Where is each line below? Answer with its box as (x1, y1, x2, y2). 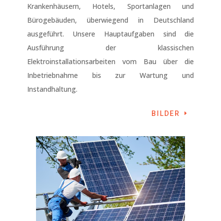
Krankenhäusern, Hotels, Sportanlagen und (27, 1, 194, 11)
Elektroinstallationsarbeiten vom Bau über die (27, 57, 194, 67)
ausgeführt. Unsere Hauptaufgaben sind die (27, 29, 194, 39)
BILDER (151, 110, 181, 118)
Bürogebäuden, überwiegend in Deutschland (27, 15, 194, 25)
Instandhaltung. (27, 84, 77, 94)
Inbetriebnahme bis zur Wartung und (27, 71, 194, 80)
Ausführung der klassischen (27, 43, 194, 53)
